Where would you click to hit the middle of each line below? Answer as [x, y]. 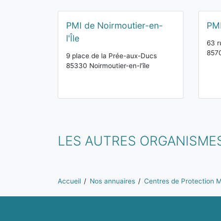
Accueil [69, 181]
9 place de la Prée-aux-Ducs [111, 56]
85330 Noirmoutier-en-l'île [108, 66]
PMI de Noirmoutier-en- [114, 25]
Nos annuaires [112, 181]
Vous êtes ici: [81, 177]
